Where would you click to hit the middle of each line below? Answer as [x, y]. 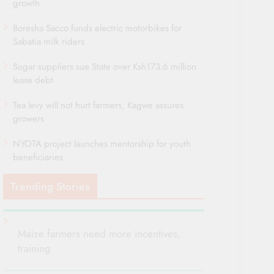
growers [29, 119]
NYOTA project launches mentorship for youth [102, 144]
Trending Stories [50, 187]
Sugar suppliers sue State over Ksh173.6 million [105, 67]
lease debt [33, 80]
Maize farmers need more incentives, [99, 234]
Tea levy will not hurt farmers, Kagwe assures [98, 106]
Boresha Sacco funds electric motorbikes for [98, 28]
